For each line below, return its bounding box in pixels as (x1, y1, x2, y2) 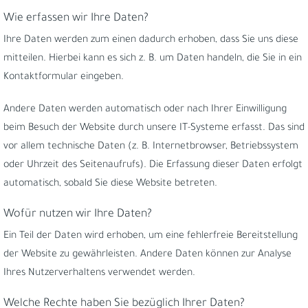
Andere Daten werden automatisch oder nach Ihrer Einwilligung (3, 104, 287, 115)
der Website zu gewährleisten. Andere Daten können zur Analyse (3, 250, 291, 261)
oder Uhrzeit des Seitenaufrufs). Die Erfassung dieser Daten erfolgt (3, 160, 302, 171)
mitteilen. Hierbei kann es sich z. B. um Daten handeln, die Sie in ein (3, 54, 302, 65)
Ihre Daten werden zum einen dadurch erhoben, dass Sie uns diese (3, 35, 298, 46)
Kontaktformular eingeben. (3, 72, 124, 83)
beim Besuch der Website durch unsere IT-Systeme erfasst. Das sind (3, 123, 305, 134)
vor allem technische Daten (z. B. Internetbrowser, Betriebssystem (3, 142, 298, 153)
